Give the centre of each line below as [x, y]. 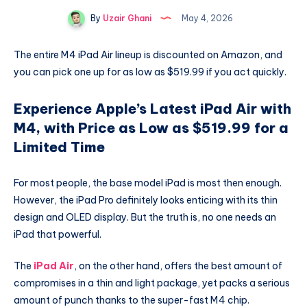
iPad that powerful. [58, 234]
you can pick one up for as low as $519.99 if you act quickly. [150, 72]
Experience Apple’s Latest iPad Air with [152, 109]
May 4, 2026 [206, 18]
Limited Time [59, 147]
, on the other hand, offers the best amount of [178, 266]
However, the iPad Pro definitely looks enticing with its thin [146, 200]
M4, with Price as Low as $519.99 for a [151, 128]
